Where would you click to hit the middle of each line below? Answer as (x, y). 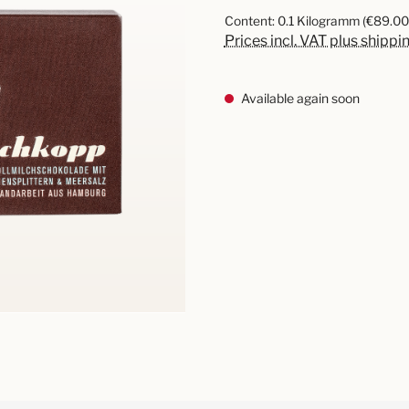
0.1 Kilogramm (320, 21)
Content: (251, 21)
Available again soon (299, 98)
